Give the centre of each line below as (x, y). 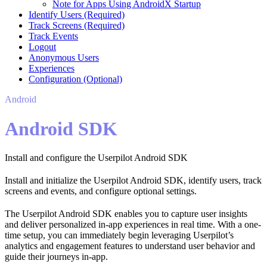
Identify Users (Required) (77, 15)
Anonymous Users (64, 58)
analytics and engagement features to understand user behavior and (130, 246)
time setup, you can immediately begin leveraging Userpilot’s (119, 235)
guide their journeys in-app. (56, 257)
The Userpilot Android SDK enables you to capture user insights (126, 214)
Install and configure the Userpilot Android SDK (96, 158)
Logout (42, 47)
